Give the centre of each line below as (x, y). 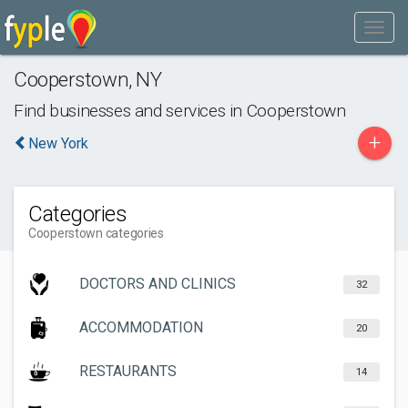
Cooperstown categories (96, 233)
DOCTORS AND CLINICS (158, 284)
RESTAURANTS (128, 371)
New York (58, 143)
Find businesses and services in (130, 111)
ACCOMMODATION (141, 327)
